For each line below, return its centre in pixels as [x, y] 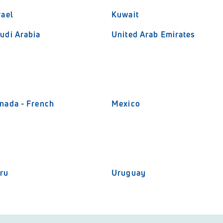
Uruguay [129, 173]
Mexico [126, 104]
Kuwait [125, 14]
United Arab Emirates [154, 34]
